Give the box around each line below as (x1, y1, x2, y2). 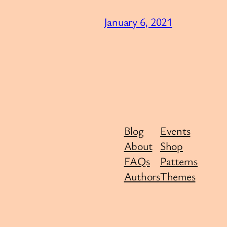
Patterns (160, 153, 198, 168)
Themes (160, 168, 196, 183)
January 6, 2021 (103, 14, 172, 29)
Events (160, 123, 191, 138)
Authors (124, 168, 160, 183)
